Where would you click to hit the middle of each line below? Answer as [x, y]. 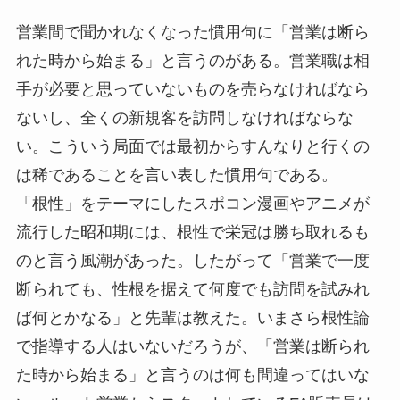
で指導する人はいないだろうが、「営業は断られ [192, 347]
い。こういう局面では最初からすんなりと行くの [192, 147]
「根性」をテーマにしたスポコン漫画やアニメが [192, 204]
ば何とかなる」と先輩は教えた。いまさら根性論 [192, 318]
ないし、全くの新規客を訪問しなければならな [184, 118]
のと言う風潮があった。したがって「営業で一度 [192, 261]
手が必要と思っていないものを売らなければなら [192, 90]
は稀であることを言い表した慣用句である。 [176, 175]
